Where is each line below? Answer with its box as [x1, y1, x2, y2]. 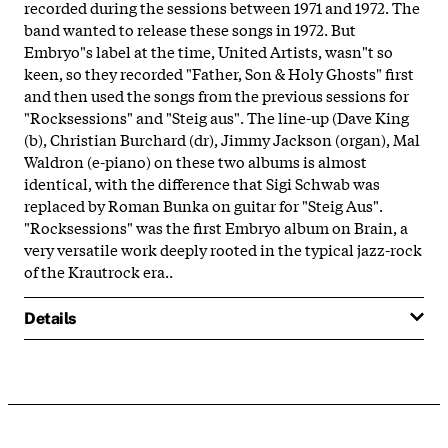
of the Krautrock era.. [24, 259, 173, 282]
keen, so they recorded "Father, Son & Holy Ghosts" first [24, 61, 414, 84]
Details [24, 308, 76, 328]
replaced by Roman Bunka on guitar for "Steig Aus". [24, 193, 383, 216]
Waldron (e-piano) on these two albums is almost [24, 149, 367, 172]
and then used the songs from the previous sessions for [24, 83, 409, 106]
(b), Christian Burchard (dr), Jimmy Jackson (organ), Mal [24, 127, 420, 150]
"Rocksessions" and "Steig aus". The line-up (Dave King [24, 105, 409, 128]
